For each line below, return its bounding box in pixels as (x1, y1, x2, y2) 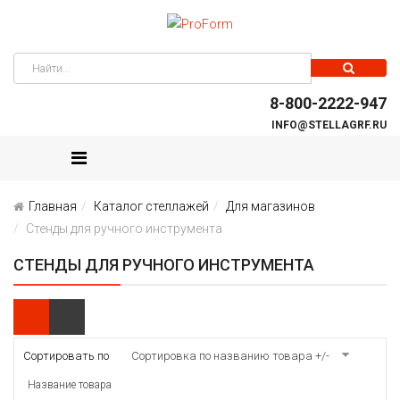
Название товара (28, 379, 112, 392)
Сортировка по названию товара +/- (131, 349, 329, 363)
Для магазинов (226, 199, 315, 214)
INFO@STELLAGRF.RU (271, 119, 387, 132)
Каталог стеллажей (94, 199, 209, 214)
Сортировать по (23, 349, 109, 363)
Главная (29, 199, 77, 214)
